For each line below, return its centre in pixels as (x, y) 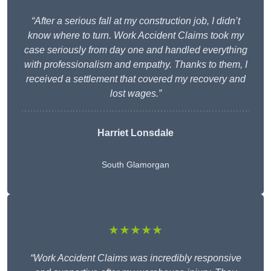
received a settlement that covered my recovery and (135, 79)
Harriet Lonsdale (135, 133)
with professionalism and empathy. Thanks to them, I (135, 65)
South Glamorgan (135, 165)
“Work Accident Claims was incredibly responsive (135, 258)
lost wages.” (135, 94)
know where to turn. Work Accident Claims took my (135, 36)
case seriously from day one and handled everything (135, 50)
